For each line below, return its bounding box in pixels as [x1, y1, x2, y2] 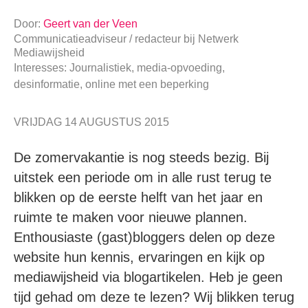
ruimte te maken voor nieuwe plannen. [14, 210, 247, 225]
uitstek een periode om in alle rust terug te [14, 170, 272, 186]
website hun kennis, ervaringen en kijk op [14, 250, 265, 265]
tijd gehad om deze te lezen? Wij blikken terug [14, 289, 294, 305]
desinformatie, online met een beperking [14, 78, 209, 91]
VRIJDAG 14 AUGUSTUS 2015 [14, 116, 169, 129]
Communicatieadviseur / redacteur [14, 33, 181, 45]
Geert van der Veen [43, 18, 137, 30]
